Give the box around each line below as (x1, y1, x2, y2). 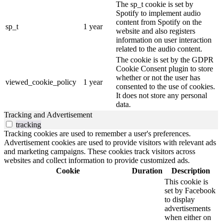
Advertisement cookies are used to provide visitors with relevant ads (4, 138, 216, 147)
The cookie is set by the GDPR (116, 55, 214, 64)
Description (171, 166, 210, 175)
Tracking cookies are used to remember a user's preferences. (4, 129, 191, 138)
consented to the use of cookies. (116, 82, 215, 91)
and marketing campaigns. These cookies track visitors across (4, 147, 195, 156)
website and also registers (116, 27, 195, 36)
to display (165, 195, 195, 204)
